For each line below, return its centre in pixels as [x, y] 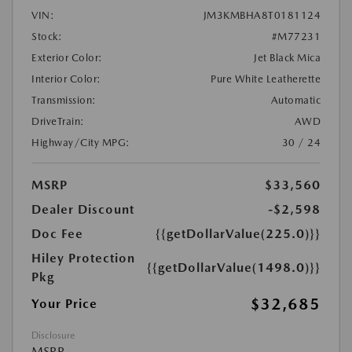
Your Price [64, 304]
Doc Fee [57, 234]
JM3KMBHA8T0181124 [262, 15]
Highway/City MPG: [81, 143]
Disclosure [53, 335]
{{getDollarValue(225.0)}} [238, 234]
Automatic [295, 100]
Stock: [47, 37]
